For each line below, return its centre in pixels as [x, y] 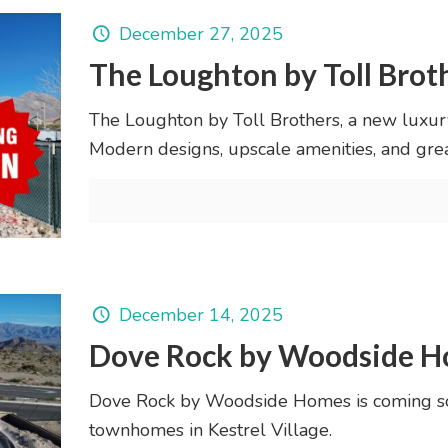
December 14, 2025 [200, 315]
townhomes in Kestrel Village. [210, 430]
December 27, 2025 [200, 34]
